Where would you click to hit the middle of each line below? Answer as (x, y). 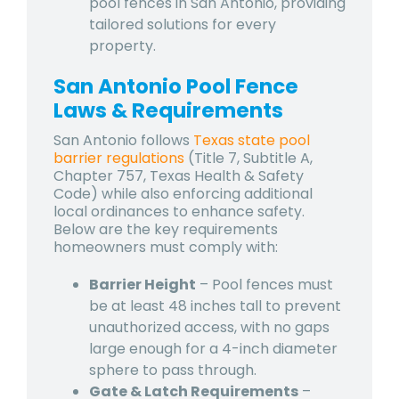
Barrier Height (142, 284)
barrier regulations (119, 158)
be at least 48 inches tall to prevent (215, 305)
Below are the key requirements (166, 229)
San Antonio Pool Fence (176, 86)
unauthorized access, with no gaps (209, 327)
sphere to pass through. (173, 370)
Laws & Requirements (168, 110)
